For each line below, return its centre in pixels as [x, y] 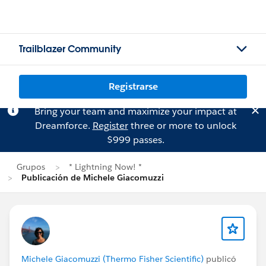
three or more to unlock [182, 126]
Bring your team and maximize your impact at [135, 111]
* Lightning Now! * [105, 167]
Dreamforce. [64, 126]
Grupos [31, 167]
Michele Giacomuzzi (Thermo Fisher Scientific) [113, 259]
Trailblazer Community [70, 49]
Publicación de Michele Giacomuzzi [93, 178]
